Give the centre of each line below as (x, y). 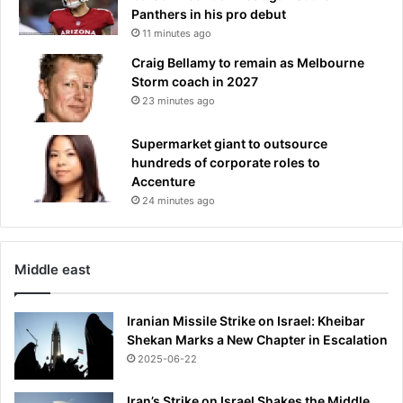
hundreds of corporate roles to (226, 162)
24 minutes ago (179, 200)
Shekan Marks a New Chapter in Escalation (257, 339)
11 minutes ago (177, 33)
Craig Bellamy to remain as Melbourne (248, 62)
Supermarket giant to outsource (229, 143)
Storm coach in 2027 (195, 81)
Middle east (53, 269)
